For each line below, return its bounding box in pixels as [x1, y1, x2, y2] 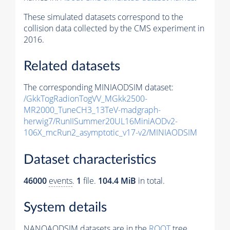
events [49, 175, 72, 186]
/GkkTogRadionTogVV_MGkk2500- [24, 93, 147, 105]
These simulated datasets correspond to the [24, 11, 183, 23]
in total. [136, 175, 165, 186]
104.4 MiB [98, 175, 136, 186]
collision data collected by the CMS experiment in [24, 22, 204, 34]
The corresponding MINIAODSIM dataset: [24, 82, 174, 93]
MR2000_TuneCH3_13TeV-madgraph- [24, 104, 161, 116]
